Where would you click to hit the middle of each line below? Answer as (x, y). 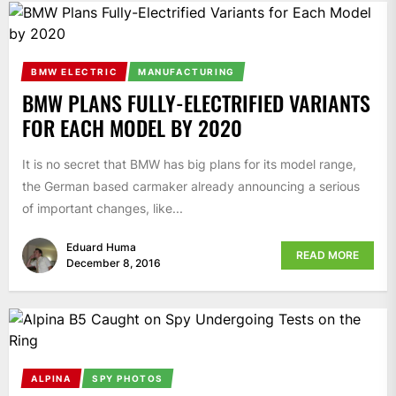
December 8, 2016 (114, 263)
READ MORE (327, 255)
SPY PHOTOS (127, 379)
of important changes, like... (103, 208)
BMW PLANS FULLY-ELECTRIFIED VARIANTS (196, 102)
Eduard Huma (101, 247)
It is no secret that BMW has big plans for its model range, (189, 164)
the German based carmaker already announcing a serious (191, 186)
